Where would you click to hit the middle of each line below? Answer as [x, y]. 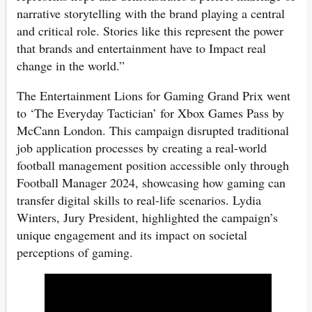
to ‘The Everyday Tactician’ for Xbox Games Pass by [150, 113]
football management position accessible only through [153, 165]
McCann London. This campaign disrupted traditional [153, 131]
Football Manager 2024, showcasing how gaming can [151, 183]
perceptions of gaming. [75, 252]
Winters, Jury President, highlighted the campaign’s [147, 218]
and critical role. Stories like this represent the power [150, 31]
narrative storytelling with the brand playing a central [151, 14]
